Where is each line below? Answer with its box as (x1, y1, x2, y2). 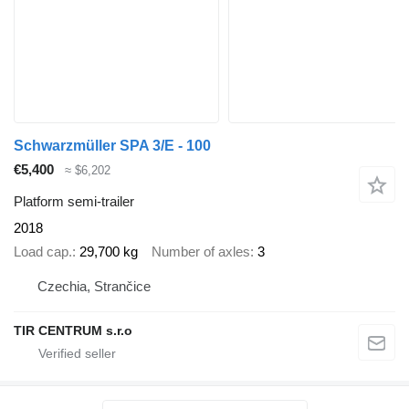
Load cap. (14, 244, 72, 260)
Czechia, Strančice (37, 278, 151, 294)
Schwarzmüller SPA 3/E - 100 (14, 138, 211, 154)
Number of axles (152, 244, 250, 260)
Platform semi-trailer (14, 193, 134, 209)
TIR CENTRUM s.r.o (14, 322, 132, 338)
